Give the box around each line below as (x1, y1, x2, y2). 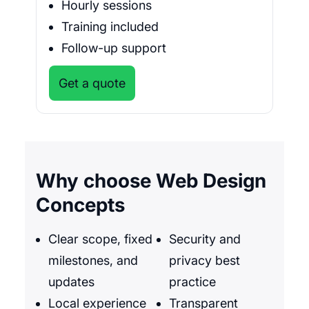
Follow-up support (61, 41, 166, 56)
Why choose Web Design (36, 169, 266, 193)
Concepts (36, 193, 125, 217)
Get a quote (59, 76, 126, 91)
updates (48, 275, 94, 290)
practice (169, 275, 216, 290)
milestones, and (48, 253, 138, 268)
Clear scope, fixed (48, 232, 152, 247)
